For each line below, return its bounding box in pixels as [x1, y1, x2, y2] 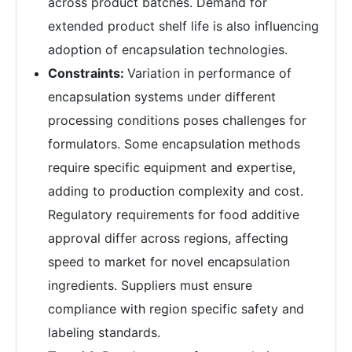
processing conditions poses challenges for [48, 112, 306, 128]
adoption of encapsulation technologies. [48, 41, 288, 57]
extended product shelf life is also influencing [48, 17, 319, 34]
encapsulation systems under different [48, 88, 276, 104]
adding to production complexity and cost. [48, 182, 303, 199]
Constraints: [48, 64, 127, 81]
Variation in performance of [127, 64, 291, 81]
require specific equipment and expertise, [48, 159, 295, 175]
